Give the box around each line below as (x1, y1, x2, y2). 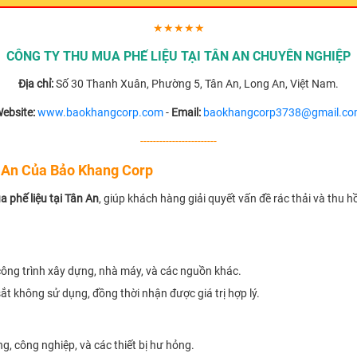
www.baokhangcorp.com (37, 106, 163, 120)
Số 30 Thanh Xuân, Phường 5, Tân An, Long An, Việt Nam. (53, 77, 339, 91)
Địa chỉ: (18, 77, 53, 91)
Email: (171, 106, 201, 120)
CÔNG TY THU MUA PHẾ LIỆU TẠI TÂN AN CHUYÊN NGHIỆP (6, 49, 351, 65)
